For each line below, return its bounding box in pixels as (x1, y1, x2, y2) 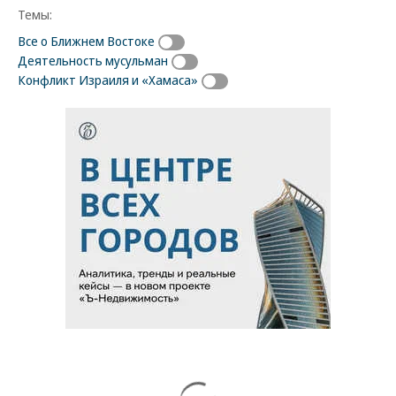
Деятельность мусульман (18, 50, 168, 69)
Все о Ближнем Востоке (18, 31, 155, 49)
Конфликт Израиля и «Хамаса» (18, 70, 198, 88)
